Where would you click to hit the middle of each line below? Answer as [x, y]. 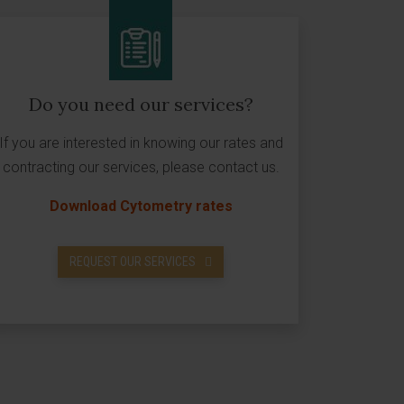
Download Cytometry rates [141, 206]
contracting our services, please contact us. [141, 167]
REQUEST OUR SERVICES [133, 262]
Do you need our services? [141, 104]
